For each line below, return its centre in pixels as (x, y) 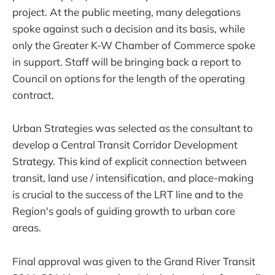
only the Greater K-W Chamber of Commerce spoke (134, 45)
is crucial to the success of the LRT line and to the (128, 195)
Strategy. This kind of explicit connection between (130, 161)
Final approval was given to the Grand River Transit (134, 261)
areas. (27, 228)
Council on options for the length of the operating (129, 79)
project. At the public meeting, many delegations (126, 12)
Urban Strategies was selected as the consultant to (133, 128)
